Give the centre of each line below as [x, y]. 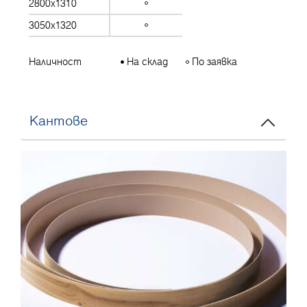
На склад [146, 61]
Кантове [59, 121]
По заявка [213, 61]
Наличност [55, 61]
